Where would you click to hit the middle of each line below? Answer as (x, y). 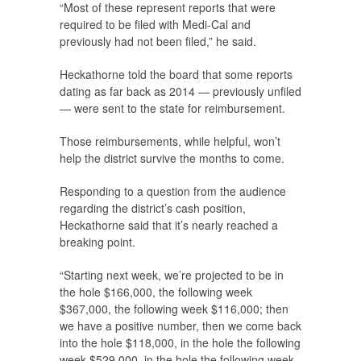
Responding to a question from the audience (173, 191)
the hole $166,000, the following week (156, 291)
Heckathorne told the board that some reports (176, 74)
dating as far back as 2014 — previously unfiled (180, 91)
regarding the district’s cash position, (153, 207)
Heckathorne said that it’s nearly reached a (169, 224)
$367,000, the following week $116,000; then (174, 308)
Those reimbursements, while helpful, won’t (170, 141)
